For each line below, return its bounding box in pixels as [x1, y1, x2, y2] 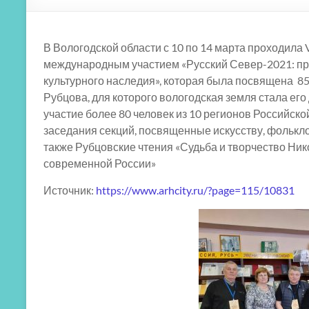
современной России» [43, 156, 156, 170]
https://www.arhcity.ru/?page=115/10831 [96, 183, 295, 197]
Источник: [43, 183, 96, 197]
